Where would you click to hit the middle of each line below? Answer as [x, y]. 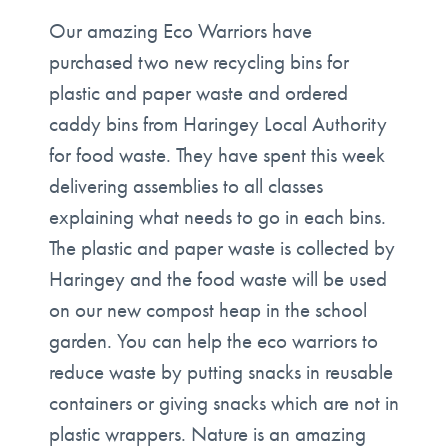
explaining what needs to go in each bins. [217, 217]
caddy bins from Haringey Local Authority [217, 124]
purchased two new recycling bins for [198, 62]
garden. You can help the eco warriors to [213, 341]
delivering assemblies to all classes [185, 186]
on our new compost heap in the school [207, 310]
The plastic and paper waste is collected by [221, 248]
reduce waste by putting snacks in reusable [220, 372]
